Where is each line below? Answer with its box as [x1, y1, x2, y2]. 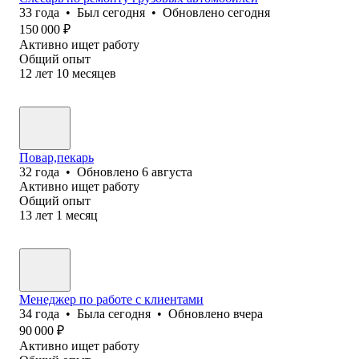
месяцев [72, 66, 116, 80]
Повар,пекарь [19, 150, 94, 164]
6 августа [142, 164, 192, 179]
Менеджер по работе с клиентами [19, 292, 204, 306]
